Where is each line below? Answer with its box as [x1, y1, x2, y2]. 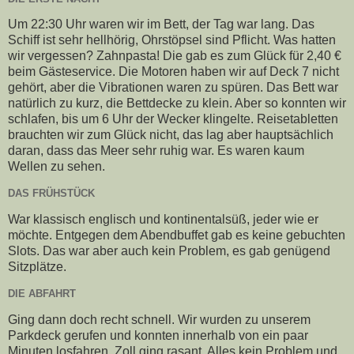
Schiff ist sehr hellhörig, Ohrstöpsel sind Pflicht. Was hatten [8, 33, 336, 47]
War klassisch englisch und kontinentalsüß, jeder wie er [8, 213, 318, 226]
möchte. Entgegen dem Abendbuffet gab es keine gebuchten [8, 228, 345, 242]
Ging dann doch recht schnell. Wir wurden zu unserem [8, 312, 311, 326]
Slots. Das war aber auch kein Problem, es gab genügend [8, 244, 330, 258]
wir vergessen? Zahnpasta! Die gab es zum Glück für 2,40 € [8, 49, 341, 63]
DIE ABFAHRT [8, 287, 76, 299]
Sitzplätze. [8, 260, 66, 273]
